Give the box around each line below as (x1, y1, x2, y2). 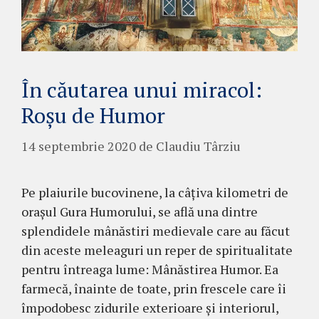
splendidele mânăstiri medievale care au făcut (21, 222, 290, 240)
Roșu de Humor (21, 101, 165, 130)
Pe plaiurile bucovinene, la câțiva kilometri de (21, 184, 288, 202)
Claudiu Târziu (156, 137, 241, 155)
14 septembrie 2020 (21, 137, 136, 155)
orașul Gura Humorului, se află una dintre (21, 203, 258, 221)
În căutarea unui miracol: (21, 75, 262, 105)
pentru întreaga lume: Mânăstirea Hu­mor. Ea (21, 261, 278, 278)
